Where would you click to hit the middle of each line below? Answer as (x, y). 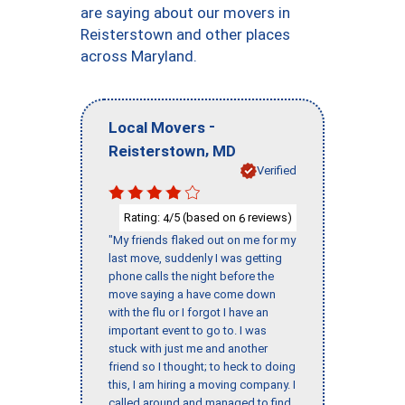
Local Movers (157, 127)
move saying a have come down (192, 295)
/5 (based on (204, 217)
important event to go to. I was (188, 331)
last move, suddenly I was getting (195, 259)
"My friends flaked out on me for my (202, 240)
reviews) (268, 217)
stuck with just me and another (188, 349)
